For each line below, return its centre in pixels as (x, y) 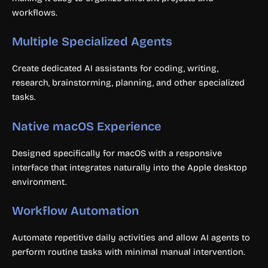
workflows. (35, 12)
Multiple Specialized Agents (92, 42)
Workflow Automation (75, 210)
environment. (39, 182)
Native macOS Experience (87, 126)
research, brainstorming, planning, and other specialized (128, 83)
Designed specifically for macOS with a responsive (117, 153)
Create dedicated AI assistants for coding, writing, (115, 68)
